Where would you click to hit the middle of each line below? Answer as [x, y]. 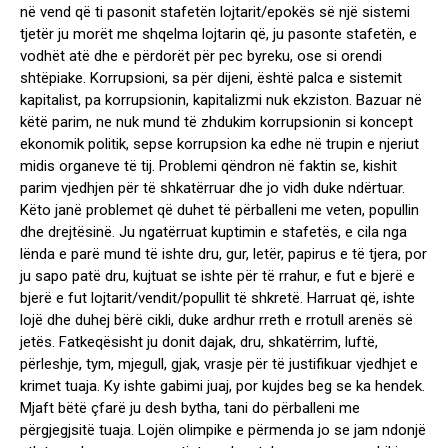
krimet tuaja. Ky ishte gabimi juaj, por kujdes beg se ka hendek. [222, 386]
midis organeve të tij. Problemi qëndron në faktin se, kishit [208, 166]
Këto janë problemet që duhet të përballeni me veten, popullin [219, 210]
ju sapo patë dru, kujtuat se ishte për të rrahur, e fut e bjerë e [217, 276]
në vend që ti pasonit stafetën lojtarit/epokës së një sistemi [215, 12]
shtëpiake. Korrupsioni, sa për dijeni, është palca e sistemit [211, 78]
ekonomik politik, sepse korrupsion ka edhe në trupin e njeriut [219, 144]
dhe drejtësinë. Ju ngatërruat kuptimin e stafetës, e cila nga [213, 232]
